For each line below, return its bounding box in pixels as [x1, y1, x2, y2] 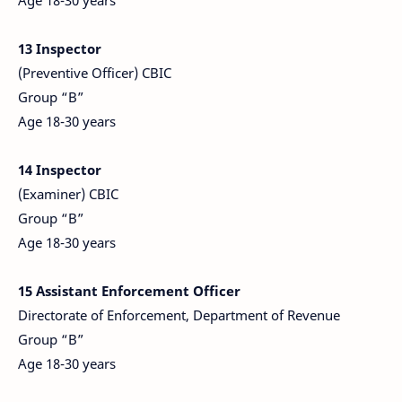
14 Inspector [18, 161, 101, 179]
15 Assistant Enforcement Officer [18, 282, 240, 300]
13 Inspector [18, 39, 101, 57]
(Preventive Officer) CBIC [18, 64, 171, 82]
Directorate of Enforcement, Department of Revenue [18, 306, 344, 324]
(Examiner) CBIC [18, 185, 122, 203]
